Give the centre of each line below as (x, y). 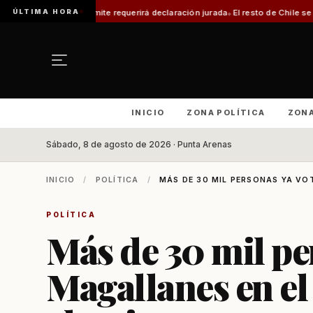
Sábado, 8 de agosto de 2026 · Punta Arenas (139, 145)
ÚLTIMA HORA (46, 11)
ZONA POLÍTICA (226, 112)
